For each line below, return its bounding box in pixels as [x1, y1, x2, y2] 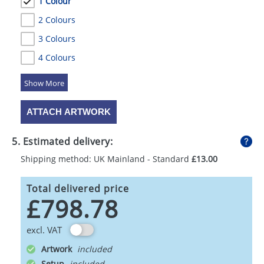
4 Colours [38, 52, 75, 63]
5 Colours [38, 71, 75, 82]
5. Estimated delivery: [12, 135, 113, 148]
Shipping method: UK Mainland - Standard [21, 153, 192, 164]
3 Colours [38, 33, 75, 44]
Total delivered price [27, 182, 129, 195]
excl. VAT [27, 224, 62, 236]
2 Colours [38, 14, 75, 25]
